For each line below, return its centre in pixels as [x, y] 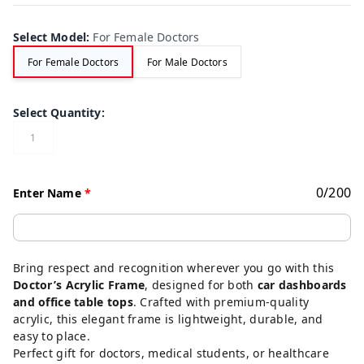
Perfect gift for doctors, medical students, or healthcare [171, 353]
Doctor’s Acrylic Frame [79, 285]
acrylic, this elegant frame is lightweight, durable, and [168, 319]
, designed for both [201, 285]
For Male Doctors [187, 62]
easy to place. [52, 336]
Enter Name [49, 193]
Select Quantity [57, 113]
